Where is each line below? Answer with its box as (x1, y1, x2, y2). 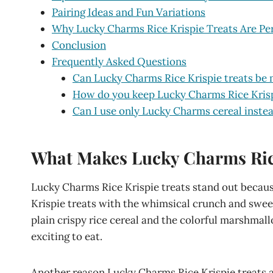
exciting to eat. (31, 229, 102, 243)
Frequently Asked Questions (52, 54, 186, 68)
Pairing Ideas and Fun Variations (52, 5, 205, 19)
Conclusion (52, 38, 106, 52)
